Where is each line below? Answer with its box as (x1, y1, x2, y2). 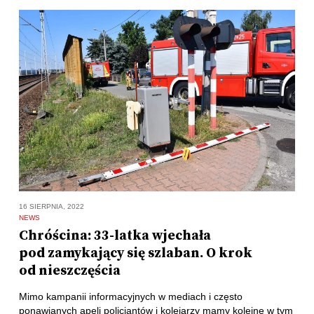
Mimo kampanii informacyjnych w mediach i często (18, 290, 243, 302)
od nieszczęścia (18, 261, 121, 280)
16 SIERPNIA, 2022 (18, 202, 84, 210)
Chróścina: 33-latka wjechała (18, 226, 211, 245)
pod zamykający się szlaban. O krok (18, 244, 252, 262)
